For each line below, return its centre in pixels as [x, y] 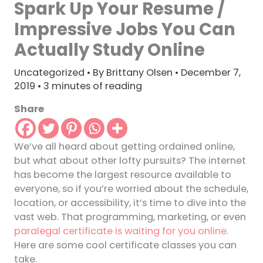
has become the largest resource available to [122, 175]
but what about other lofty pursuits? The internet [130, 161]
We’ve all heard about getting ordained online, [124, 147]
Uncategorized [49, 72]
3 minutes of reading [92, 86]
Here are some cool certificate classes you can [125, 245]
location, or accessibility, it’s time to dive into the [130, 203]
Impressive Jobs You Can [124, 29]
